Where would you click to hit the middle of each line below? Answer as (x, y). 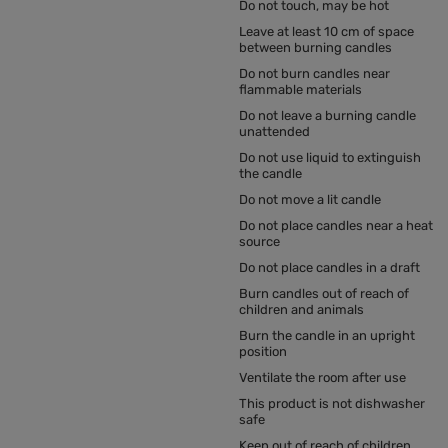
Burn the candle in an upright (327, 336)
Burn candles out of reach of (324, 294)
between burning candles (315, 48)
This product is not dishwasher (332, 404)
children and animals (301, 310)
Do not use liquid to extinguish (330, 158)
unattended (274, 132)
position (263, 352)
